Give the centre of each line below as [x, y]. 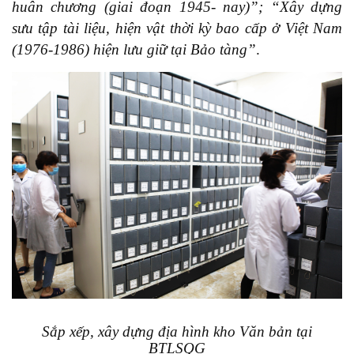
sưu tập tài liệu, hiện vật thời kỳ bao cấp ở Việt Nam [177, 28]
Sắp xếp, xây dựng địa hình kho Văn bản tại [177, 332]
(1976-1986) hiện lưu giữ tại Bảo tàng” [134, 49]
